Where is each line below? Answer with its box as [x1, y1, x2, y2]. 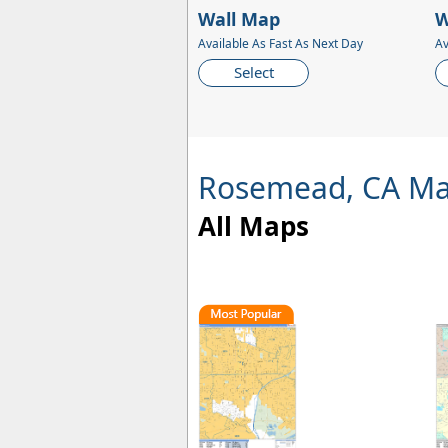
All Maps [198, 208, 309, 245]
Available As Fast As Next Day [198, 35, 363, 53]
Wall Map [198, 7, 280, 32]
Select [233, 62, 274, 83]
